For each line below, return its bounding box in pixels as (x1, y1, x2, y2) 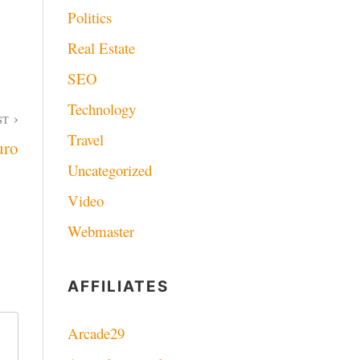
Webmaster (67, 221, 134, 242)
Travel (67, 129, 104, 150)
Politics (67, 7, 112, 28)
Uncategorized (67, 160, 152, 181)
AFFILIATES (67, 277, 169, 297)
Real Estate (67, 38, 135, 59)
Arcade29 (67, 323, 125, 344)
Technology (67, 99, 136, 120)
